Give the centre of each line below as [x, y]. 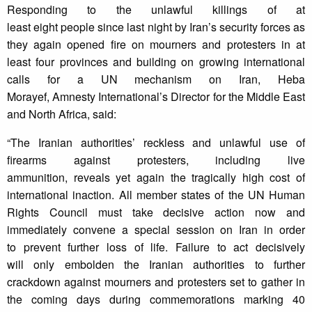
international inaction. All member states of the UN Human [156, 195]
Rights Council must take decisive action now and [156, 212]
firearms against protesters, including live [156, 160]
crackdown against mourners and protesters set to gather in [156, 282]
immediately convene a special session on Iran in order [156, 230]
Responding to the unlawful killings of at [156, 10]
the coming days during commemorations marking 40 [156, 299]
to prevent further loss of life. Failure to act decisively [156, 247]
